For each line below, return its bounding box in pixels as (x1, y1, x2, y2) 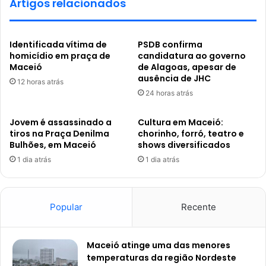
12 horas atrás (17, 77, 64, 86)
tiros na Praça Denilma (9, 127, 109, 140)
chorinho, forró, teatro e (138, 127, 244, 140)
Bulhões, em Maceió (9, 138, 96, 151)
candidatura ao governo (138, 49, 246, 62)
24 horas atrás (145, 88, 193, 97)
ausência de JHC (138, 72, 211, 84)
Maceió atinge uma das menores (87, 239, 230, 251)
